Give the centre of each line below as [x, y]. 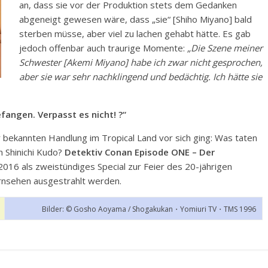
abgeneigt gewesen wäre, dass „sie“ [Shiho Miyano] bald [135, 19]
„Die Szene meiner [225, 48]
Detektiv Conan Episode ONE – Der [140, 152]
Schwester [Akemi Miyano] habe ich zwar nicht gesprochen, [141, 63]
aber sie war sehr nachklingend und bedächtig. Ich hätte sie [141, 77]
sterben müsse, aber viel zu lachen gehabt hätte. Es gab [135, 34]
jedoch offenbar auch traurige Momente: [103, 48]
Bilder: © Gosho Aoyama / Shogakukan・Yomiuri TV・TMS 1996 [149, 209]
